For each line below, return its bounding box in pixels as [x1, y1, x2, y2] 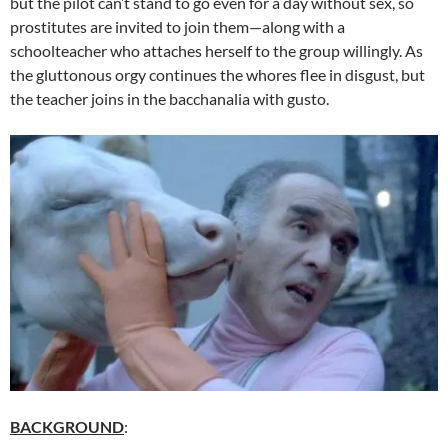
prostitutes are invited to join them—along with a [10, 16, 345, 36]
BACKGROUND [10, 416, 124, 436]
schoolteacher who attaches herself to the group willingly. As [10, 40, 423, 60]
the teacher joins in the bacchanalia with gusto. [10, 88, 329, 108]
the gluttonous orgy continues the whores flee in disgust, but [10, 64, 425, 84]
